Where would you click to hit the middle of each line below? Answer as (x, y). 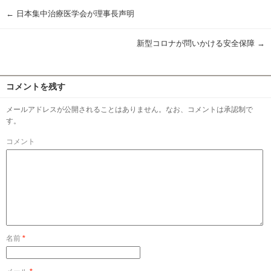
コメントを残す (36, 86)
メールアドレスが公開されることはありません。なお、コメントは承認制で (129, 109)
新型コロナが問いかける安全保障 (197, 43)
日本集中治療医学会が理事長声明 (78, 14)
